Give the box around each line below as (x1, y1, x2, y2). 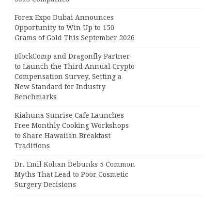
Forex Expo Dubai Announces (15, 13, 114, 21)
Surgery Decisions (15, 180, 76, 188)
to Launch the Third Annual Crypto (15, 62, 135, 70)
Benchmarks (15, 93, 57, 101)
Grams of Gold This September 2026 (15, 33, 135, 42)
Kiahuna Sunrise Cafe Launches (15, 111, 124, 119)
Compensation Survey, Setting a (15, 72, 122, 80)
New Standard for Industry (15, 82, 106, 91)
